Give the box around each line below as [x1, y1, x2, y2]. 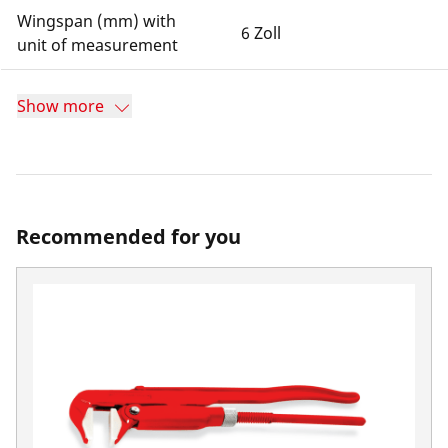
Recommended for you [16, 223, 241, 250]
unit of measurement [17, 34, 178, 56]
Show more [17, 95, 104, 117]
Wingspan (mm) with [17, 10, 176, 32]
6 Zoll [241, 22, 281, 44]
